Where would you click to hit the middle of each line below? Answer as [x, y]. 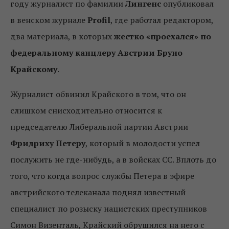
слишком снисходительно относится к [86, 110]
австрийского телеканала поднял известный [98, 192]
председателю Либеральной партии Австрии [99, 127]
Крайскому [34, 69]
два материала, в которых [61, 36]
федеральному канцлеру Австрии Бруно [96, 53]
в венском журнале [49, 20]
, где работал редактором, [162, 20]
